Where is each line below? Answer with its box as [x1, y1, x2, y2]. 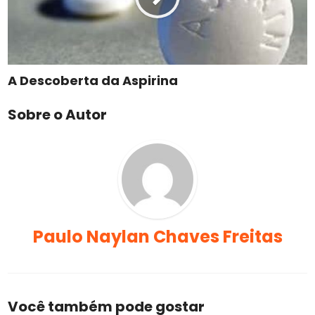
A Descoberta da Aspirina [8, 71, 179, 89]
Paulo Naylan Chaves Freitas [32, 224, 283, 248]
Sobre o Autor [8, 104, 108, 124]
